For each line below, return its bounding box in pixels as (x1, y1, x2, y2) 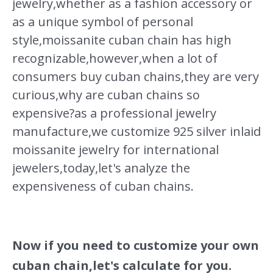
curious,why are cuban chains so (12, 86, 200, 103)
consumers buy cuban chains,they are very (12, 68, 259, 85)
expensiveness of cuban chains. (12, 177, 194, 194)
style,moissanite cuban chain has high (12, 31, 232, 48)
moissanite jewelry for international (12, 141, 219, 158)
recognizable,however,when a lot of (12, 49, 218, 66)
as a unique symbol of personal (12, 13, 193, 30)
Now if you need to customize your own (12, 236, 259, 253)
